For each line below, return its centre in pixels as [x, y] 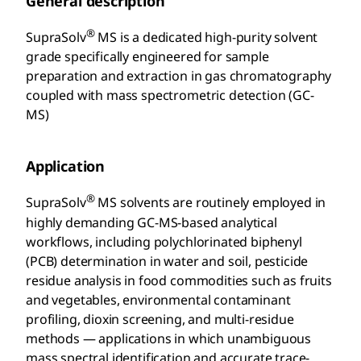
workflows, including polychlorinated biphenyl [164, 241]
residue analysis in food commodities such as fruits [179, 280]
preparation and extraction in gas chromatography [179, 76]
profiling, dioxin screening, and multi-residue [160, 319]
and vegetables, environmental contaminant [158, 299]
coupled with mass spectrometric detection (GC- [170, 95]
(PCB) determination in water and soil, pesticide [167, 261]
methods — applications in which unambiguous [169, 338]
